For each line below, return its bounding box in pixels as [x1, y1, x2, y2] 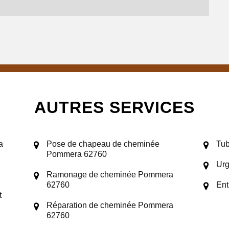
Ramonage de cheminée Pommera [47, 170, 173, 179]
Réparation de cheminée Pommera [47, 200, 173, 210]
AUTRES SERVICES [34, 98, 195, 117]
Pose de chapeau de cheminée [47, 139, 159, 148]
